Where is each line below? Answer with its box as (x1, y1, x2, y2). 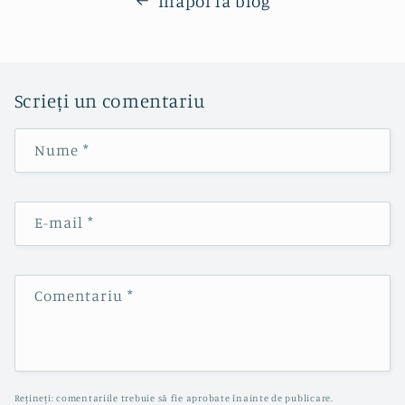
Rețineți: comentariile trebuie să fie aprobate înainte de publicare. (14, 391, 334, 403)
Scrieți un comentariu (14, 88, 205, 112)
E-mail (33, 213, 89, 232)
